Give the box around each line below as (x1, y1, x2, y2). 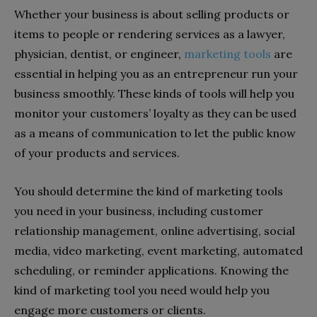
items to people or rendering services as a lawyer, (14, 27, 285, 41)
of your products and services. (14, 146, 180, 160)
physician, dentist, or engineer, (14, 47, 184, 61)
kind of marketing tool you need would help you (14, 283, 270, 297)
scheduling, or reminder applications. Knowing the (14, 263, 289, 277)
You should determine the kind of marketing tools (14, 184, 283, 198)
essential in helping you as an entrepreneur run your (14, 67, 298, 81)
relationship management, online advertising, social (14, 224, 295, 238)
